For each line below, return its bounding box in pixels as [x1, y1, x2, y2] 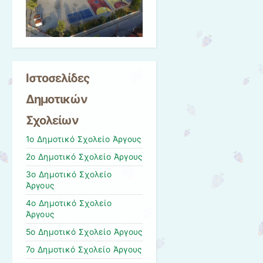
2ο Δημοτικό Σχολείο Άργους [25, 152, 143, 162]
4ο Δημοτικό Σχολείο [25, 198, 112, 208]
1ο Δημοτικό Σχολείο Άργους [25, 134, 141, 144]
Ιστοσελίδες [25, 71, 90, 86]
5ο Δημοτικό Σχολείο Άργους [25, 227, 143, 237]
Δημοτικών [25, 92, 87, 107]
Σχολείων [25, 113, 79, 128]
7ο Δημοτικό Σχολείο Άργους [25, 245, 142, 255]
